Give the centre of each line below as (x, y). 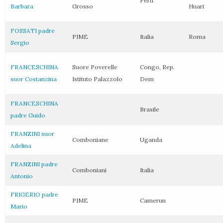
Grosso (83, 6)
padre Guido (28, 115)
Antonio (22, 176)
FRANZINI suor (32, 134)
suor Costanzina (34, 79)
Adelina (21, 146)
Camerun (153, 200)
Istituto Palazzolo (97, 79)
